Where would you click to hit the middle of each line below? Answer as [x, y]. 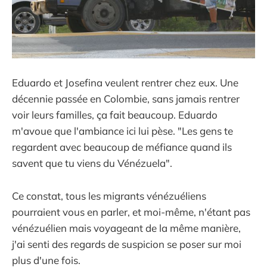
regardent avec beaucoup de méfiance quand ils [122, 147]
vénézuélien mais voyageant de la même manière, [126, 228]
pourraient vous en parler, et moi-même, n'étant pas [131, 212]
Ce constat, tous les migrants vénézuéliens [109, 195]
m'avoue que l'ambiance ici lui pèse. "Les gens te [122, 131]
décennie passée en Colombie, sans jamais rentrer [126, 99]
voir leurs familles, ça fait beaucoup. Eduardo [115, 115]
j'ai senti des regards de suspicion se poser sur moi [127, 244]
